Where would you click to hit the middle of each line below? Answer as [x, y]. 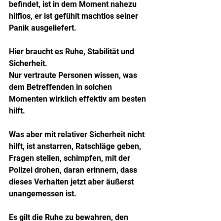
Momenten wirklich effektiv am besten [78, 99]
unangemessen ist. [43, 193]
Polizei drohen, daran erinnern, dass [74, 170]
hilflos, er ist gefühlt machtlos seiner [74, 16]
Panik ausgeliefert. [43, 28]
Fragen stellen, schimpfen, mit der [71, 158]
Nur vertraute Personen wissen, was [74, 75]
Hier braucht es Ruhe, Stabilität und [73, 51]
